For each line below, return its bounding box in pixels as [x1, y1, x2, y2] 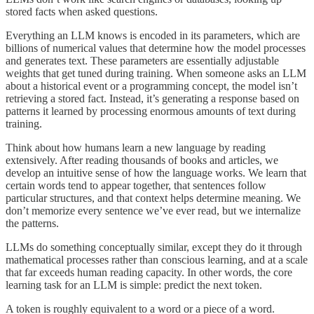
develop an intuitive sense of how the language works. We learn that [6, 167, 306, 179]
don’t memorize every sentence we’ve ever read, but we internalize [6, 205, 301, 217]
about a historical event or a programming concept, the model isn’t [6, 80, 297, 93]
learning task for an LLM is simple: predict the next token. [6, 279, 262, 292]
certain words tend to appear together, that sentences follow [6, 179, 266, 192]
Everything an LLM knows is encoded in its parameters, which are [6, 29, 300, 42]
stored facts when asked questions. [6, 6, 158, 18]
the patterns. [6, 217, 59, 230]
